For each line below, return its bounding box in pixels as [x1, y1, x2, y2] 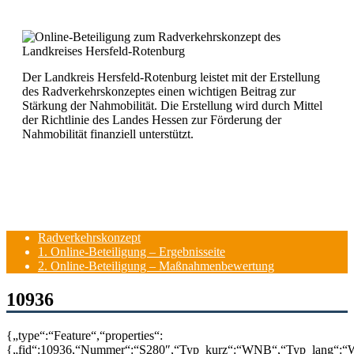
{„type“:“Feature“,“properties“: [6, 328, 163, 342]
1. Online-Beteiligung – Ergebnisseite [38, 245, 225, 258]
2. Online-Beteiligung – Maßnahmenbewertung [38, 259, 274, 273]
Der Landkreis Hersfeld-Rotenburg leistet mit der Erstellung [22, 70, 320, 84]
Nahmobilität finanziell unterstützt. [22, 127, 194, 141]
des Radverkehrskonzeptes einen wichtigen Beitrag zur [22, 85, 296, 98]
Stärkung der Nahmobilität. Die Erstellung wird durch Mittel [22, 99, 322, 112]
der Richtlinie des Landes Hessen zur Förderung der [22, 113, 281, 126]
